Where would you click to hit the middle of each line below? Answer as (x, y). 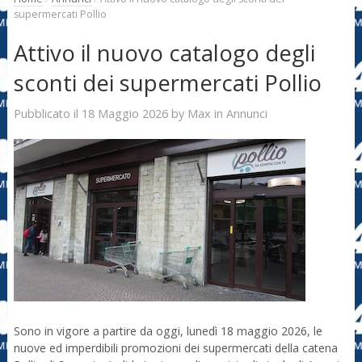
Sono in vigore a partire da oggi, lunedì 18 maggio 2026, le (168, 331)
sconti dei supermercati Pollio (167, 83)
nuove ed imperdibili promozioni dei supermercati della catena (175, 348)
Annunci (246, 113)
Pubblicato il (47, 113)
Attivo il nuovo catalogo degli (164, 53)
